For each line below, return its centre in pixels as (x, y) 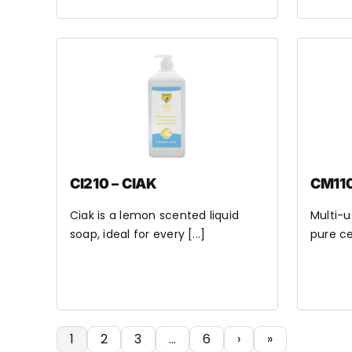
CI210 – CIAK (113, 183)
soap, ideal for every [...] (137, 234)
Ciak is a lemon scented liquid (154, 215)
